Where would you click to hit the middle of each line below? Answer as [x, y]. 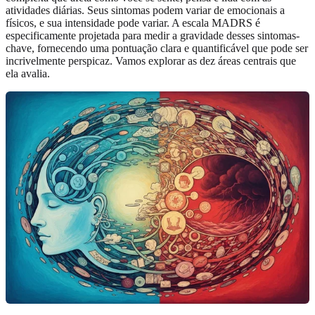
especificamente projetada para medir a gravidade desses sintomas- [153, 36]
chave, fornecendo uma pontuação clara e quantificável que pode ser [157, 49]
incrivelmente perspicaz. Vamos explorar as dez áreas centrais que [151, 61]
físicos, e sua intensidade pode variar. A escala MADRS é [133, 23]
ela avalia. [28, 74]
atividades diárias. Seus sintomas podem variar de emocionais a [145, 11]
